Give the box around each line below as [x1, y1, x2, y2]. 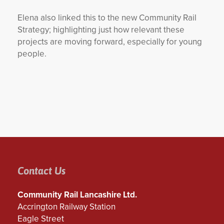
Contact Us [17, 165, 65, 176]
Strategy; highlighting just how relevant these [17, 24, 184, 35]
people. [17, 48, 46, 59]
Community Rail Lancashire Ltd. [17, 189, 137, 200]
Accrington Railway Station [17, 201, 115, 212]
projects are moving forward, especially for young [17, 36, 202, 47]
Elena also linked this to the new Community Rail [17, 12, 196, 23]
